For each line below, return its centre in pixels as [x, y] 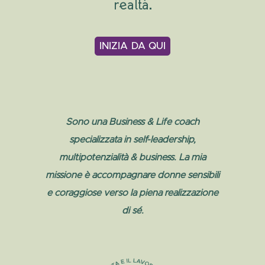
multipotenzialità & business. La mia [132, 157]
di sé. [132, 210]
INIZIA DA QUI [132, 46]
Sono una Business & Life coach [132, 122]
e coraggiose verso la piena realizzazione [132, 193]
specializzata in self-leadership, [132, 139]
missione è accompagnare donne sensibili [132, 175]
